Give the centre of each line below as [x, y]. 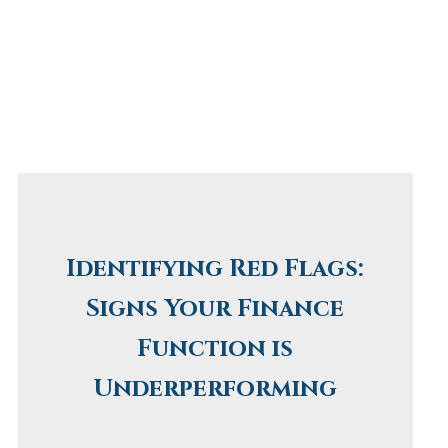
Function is [215, 349]
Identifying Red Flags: [215, 269]
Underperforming [215, 389]
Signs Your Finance [215, 309]
